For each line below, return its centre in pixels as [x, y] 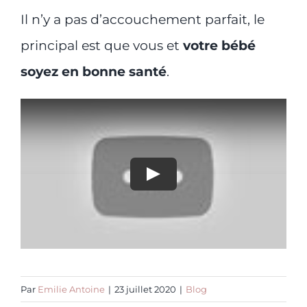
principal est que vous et [101, 46]
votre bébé [219, 46]
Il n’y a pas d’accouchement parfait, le [142, 20]
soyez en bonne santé [93, 72]
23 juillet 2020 [145, 289]
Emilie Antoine [71, 289]
